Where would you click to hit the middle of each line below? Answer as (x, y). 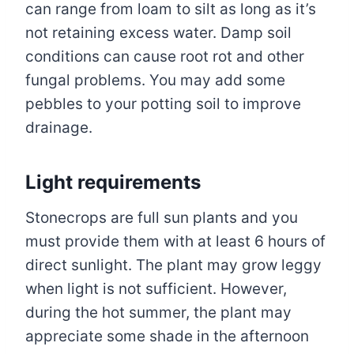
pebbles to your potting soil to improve (163, 104)
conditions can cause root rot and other (165, 57)
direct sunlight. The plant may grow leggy (173, 265)
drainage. (59, 128)
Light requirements (113, 183)
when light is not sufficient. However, (156, 289)
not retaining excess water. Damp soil (158, 33)
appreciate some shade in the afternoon (167, 337)
